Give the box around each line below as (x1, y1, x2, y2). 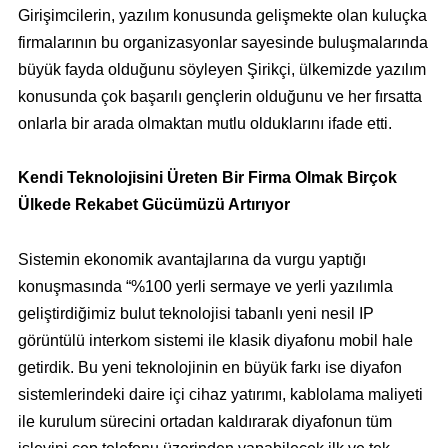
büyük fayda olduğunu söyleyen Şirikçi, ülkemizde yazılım (17, 61, 426, 79)
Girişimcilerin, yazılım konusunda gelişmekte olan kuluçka (17, 7, 427, 25)
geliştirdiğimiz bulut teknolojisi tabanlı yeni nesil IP (17, 304, 374, 322)
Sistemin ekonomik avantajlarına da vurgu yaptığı (17, 250, 366, 268)
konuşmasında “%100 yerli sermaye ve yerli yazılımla (17, 277, 393, 295)
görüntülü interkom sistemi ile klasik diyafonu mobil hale (17, 331, 413, 349)
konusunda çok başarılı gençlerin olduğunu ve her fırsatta (17, 88, 422, 106)
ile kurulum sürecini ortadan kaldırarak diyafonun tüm (17, 412, 392, 430)
